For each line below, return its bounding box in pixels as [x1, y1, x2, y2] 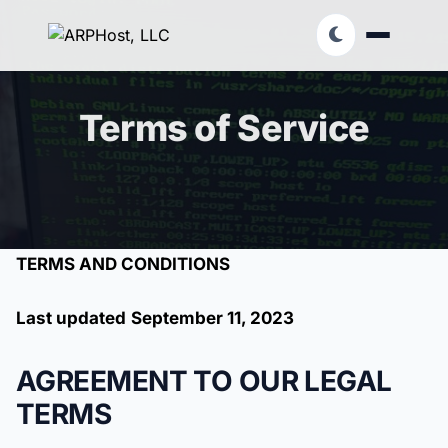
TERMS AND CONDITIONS [16, 254, 230, 274]
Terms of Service [78, 106, 370, 150]
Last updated [16, 308, 126, 328]
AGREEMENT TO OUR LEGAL [16, 364, 392, 398]
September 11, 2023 [131, 308, 294, 328]
